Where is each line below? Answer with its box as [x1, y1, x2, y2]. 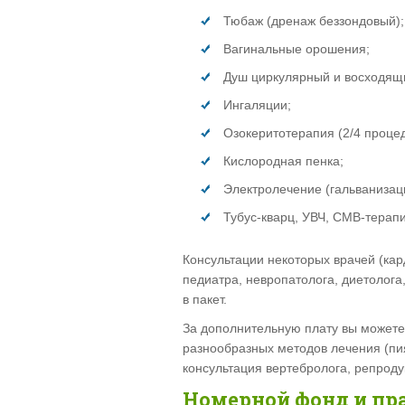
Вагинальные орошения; [223, 41, 370, 56]
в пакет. [183, 291, 227, 306]
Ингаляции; [223, 97, 291, 112]
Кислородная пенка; [223, 153, 344, 168]
